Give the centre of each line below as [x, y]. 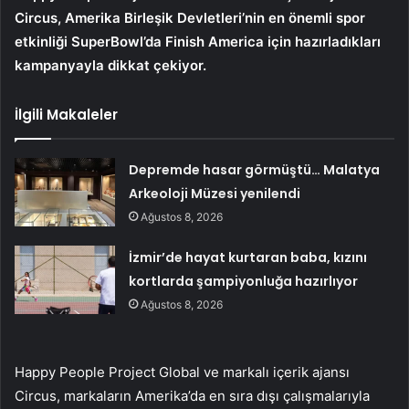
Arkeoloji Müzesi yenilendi [215, 193]
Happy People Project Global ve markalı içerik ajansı [182, 372]
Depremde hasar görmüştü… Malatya [255, 169]
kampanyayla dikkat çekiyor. [110, 65]
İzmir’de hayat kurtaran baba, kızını [248, 257]
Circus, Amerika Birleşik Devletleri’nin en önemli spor [190, 17]
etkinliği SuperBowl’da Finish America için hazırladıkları [198, 41]
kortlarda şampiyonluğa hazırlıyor [244, 281]
